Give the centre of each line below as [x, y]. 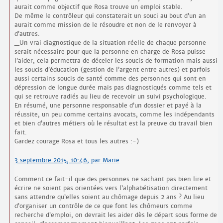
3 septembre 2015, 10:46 [51, 160]
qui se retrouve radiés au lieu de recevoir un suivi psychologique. [110, 97]
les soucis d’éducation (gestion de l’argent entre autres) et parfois [112, 70]
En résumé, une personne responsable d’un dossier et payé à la [108, 106]
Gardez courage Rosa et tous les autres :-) [76, 141]
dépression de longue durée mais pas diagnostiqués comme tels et [113, 88]
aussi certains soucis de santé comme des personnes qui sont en [110, 79]
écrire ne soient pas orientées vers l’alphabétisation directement [111, 188]
